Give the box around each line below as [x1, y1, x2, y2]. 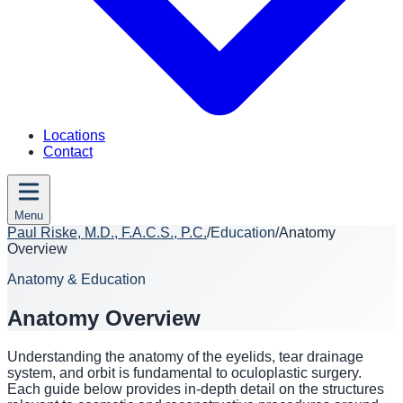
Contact [43, 143, 93, 159]
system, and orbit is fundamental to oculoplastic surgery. [7, 364, 362, 381]
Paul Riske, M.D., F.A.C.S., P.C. [7, 224, 207, 240]
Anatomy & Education [7, 271, 146, 287]
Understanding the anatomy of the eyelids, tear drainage [7, 348, 363, 364]
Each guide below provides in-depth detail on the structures [7, 381, 384, 397]
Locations [43, 127, 105, 143]
